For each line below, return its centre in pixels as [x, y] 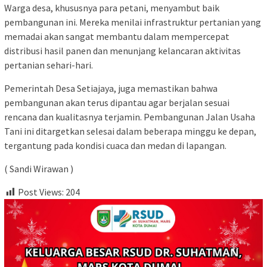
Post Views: [41, 192]
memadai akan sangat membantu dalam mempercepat [117, 37]
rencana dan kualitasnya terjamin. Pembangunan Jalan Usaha [130, 117]
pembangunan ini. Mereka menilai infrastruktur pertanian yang [133, 22]
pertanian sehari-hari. [49, 65]
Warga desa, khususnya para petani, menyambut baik [112, 8]
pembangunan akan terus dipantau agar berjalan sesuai [117, 103]
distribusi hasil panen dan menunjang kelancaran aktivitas [122, 51]
